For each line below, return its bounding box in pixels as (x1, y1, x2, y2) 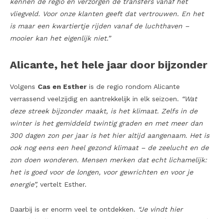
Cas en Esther (38, 83, 87, 91)
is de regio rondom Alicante (87, 83, 180, 91)
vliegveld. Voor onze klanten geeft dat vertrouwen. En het (10, 10, 204, 18)
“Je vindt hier (138, 205, 183, 214)
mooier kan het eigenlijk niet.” (10, 34, 110, 43)
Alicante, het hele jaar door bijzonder (10, 59, 207, 71)
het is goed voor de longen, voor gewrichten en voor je (10, 168, 193, 176)
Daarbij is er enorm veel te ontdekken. (10, 205, 138, 214)
